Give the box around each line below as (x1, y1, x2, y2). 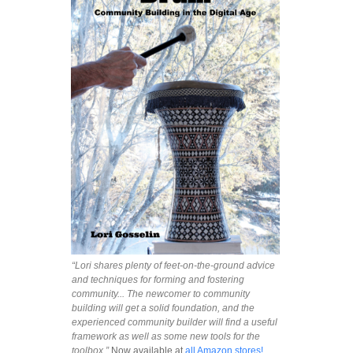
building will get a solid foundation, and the (72, 303, 255, 313)
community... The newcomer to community (72, 288, 250, 299)
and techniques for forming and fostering (72, 274, 244, 284)
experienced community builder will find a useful (72, 317, 277, 327)
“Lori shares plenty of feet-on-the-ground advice (72, 260, 275, 270)
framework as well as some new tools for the (72, 331, 260, 341)
